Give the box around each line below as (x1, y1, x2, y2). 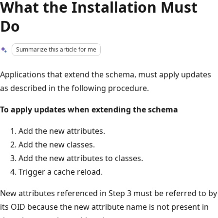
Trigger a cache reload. (18, 166, 103, 177)
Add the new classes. (18, 139, 95, 150)
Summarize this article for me (16, 45, 97, 54)
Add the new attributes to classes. (18, 152, 143, 163)
